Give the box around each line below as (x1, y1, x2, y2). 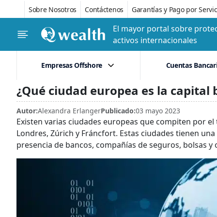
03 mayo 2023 (136, 106, 180, 115)
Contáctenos (85, 4, 124, 14)
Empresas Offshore (41, 61, 103, 70)
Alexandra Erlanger (38, 106, 101, 115)
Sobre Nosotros (29, 4, 77, 14)
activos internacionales (113, 35, 197, 46)
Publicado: (101, 106, 136, 115)
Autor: (16, 106, 38, 115)
